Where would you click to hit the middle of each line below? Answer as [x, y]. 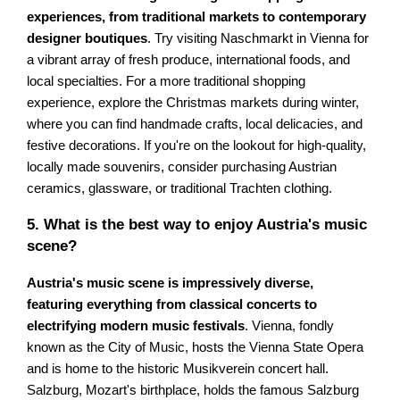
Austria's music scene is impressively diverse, [171, 283]
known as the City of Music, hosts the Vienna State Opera [196, 347]
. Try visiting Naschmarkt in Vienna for [258, 38]
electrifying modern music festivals [136, 325]
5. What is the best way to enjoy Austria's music [197, 224]
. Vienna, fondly [290, 325]
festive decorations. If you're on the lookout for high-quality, [197, 145]
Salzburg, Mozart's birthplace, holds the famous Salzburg [193, 390]
